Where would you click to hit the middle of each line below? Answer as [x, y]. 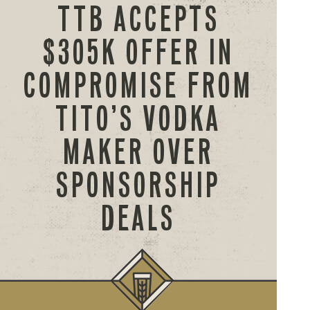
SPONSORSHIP [138, 185]
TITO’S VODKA [138, 119]
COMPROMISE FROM [138, 85]
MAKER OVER [138, 152]
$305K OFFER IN [138, 52]
